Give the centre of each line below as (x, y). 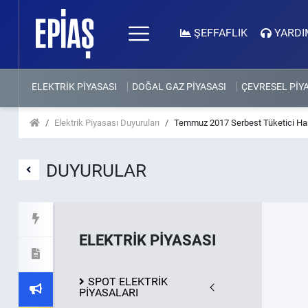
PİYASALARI (108, 293)
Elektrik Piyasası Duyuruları (107, 123)
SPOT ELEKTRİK (128, 282)
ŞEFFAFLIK (220, 33)
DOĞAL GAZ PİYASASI (179, 87)
